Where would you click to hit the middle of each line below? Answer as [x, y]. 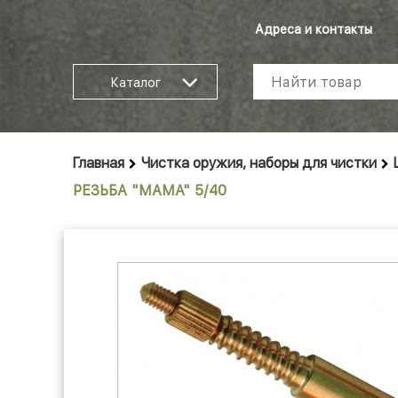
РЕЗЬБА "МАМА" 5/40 [150, 191]
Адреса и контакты [314, 29]
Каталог [135, 83]
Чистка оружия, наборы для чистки [259, 163]
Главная [99, 163]
